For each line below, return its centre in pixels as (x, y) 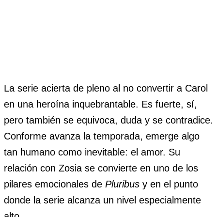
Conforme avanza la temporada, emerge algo (102, 136)
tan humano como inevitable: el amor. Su (92, 152)
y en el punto (169, 184)
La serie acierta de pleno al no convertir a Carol (106, 88)
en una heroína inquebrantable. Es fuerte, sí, (101, 104)
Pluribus (122, 184)
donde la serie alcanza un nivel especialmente (102, 200)
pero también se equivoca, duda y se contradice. (108, 120)
